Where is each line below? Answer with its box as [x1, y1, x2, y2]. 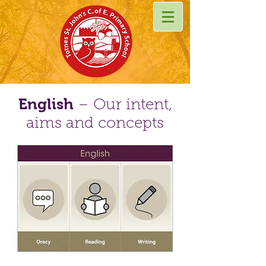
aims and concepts [26, 116, 164, 132]
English [18, 96, 78, 112]
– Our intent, [77, 98, 172, 113]
